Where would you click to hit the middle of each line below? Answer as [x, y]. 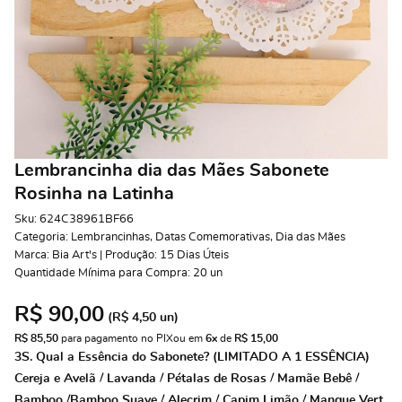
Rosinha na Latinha [94, 194]
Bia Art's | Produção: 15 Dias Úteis [140, 255]
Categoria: [41, 237]
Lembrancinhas [110, 237]
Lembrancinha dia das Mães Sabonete [172, 170]
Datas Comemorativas [213, 237]
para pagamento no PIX [116, 338]
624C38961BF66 [87, 219]
